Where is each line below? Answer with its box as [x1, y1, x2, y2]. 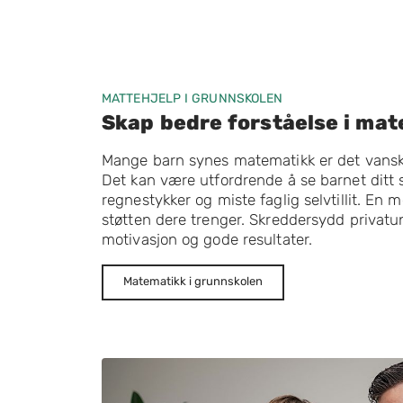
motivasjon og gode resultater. [102, 230, 313, 248]
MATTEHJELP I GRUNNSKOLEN [102, 91, 283, 106]
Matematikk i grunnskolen [123, 274, 263, 288]
